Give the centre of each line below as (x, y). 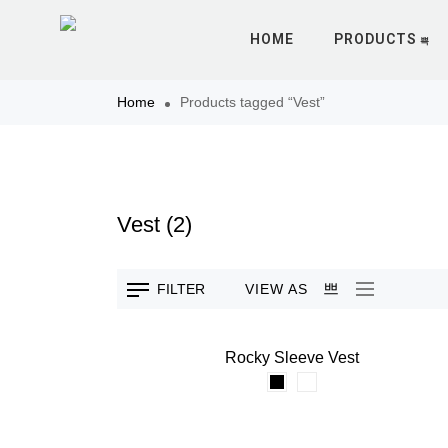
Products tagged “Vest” (252, 102)
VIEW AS (276, 288)
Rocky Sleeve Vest (291, 357)
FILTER (181, 289)
